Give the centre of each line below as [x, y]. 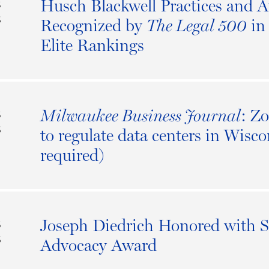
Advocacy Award [98, 245]
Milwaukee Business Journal [140, 116]
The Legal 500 [196, 26]
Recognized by [93, 26]
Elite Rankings [92, 45]
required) [72, 155]
